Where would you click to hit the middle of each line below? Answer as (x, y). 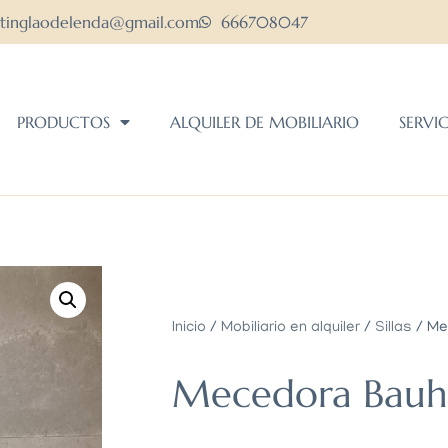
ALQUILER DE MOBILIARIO (264, 122)
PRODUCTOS (63, 122)
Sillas (393, 328)
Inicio (189, 328)
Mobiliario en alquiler (290, 328)
